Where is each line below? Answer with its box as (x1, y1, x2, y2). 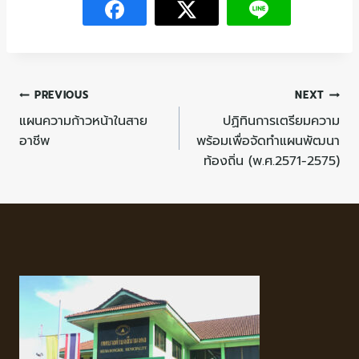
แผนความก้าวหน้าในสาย (19, 111, 147, 131)
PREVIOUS (34, 87, 89, 103)
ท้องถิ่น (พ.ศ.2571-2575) (204, 151, 340, 171)
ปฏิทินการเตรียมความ (223, 111, 340, 131)
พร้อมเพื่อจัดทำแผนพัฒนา (196, 131, 340, 151)
